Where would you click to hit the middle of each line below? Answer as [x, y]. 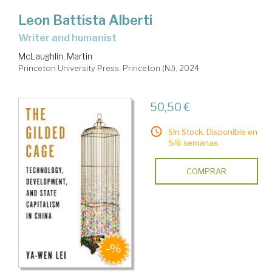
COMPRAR [206, 171]
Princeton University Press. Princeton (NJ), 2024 [109, 68]
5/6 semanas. [194, 142]
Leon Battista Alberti [85, 20]
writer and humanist [72, 38]
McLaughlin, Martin [55, 56]
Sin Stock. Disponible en [212, 131]
